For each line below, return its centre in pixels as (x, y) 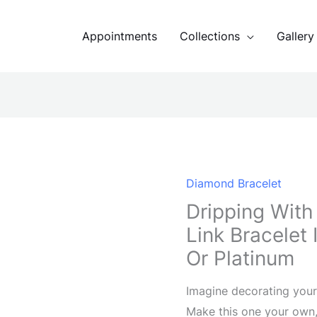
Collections (210, 36)
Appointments (120, 36)
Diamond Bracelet (234, 184)
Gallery (295, 36)
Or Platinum (241, 259)
